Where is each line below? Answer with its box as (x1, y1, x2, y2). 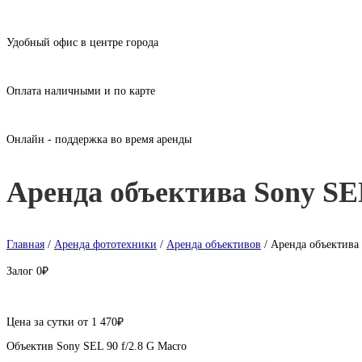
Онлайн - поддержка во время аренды (6, 133, 192, 145)
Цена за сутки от (6, 315, 88, 328)
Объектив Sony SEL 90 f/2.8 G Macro (6, 339, 187, 352)
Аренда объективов (166, 238, 261, 250)
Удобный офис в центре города (6, 36, 158, 48)
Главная (6, 238, 44, 250)
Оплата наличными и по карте (6, 84, 155, 97)
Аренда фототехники (54, 238, 157, 250)
